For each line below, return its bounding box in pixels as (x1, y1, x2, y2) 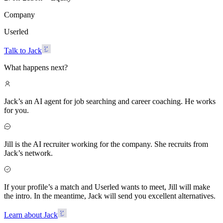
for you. (4, 106, 29, 114)
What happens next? (4, 63, 68, 72)
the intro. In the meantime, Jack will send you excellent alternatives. (4, 191, 216, 200)
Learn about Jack (4, 210, 58, 219)
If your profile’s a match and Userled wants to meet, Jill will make (4, 182, 210, 191)
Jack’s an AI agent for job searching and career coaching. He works (4, 97, 216, 106)
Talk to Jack (4, 46, 42, 55)
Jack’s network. (4, 148, 53, 157)
